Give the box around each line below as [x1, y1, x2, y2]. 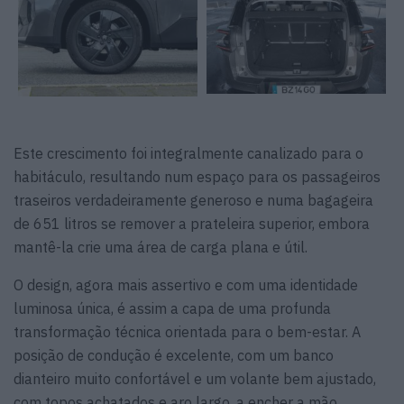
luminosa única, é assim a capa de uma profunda [14, 299, 331, 318]
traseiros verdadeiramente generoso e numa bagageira [14, 191, 373, 210]
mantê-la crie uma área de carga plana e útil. [14, 238, 308, 257]
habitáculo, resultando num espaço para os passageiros [14, 168, 381, 187]
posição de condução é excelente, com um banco [14, 346, 334, 365]
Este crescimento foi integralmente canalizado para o [14, 144, 363, 163]
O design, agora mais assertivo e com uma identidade [14, 276, 358, 295]
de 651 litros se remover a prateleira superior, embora [14, 215, 370, 234]
